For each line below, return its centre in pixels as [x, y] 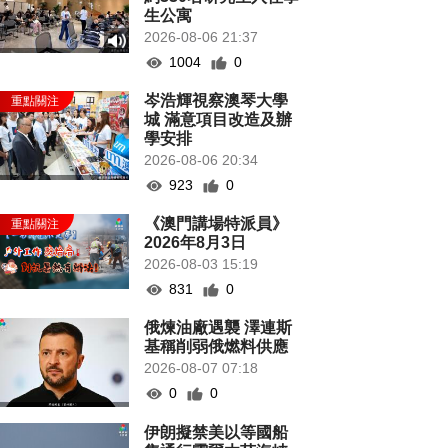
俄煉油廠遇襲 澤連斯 [218, 327]
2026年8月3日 [195, 242]
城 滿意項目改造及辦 [218, 119]
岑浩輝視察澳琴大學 [216, 100]
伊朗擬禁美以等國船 [216, 433]
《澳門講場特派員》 [216, 223]
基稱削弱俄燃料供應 [216, 346]
